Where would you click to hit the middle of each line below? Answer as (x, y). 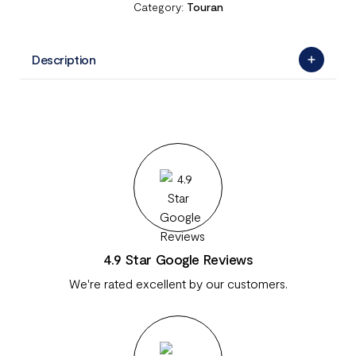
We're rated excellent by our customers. (178, 283)
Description (64, 59)
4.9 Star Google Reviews (178, 259)
